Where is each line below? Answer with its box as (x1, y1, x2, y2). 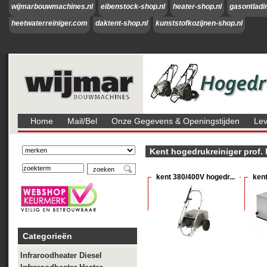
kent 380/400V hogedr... (156, 173, 235, 181)
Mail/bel (67, 116, 97, 126)
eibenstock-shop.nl (101, 2, 165, 11)
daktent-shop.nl (95, 19, 148, 27)
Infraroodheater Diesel (20, 251, 102, 260)
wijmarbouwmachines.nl (11, 2, 93, 11)
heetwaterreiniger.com (11, 19, 88, 27)
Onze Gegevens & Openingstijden (111, 116, 240, 126)
